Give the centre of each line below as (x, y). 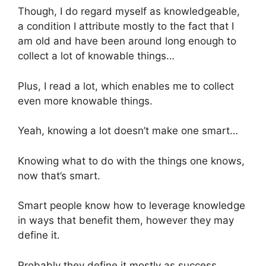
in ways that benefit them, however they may (126, 221)
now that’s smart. (59, 175)
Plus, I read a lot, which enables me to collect (126, 86)
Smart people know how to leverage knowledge (132, 206)
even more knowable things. (85, 101)
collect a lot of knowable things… (96, 56)
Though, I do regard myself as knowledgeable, (129, 12)
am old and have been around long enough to (127, 41)
